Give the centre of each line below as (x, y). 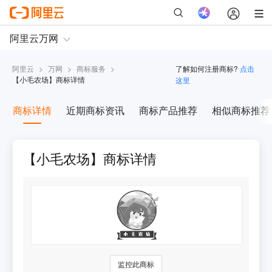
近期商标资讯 (95, 110)
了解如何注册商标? (206, 69)
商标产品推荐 (168, 110)
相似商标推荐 (241, 110)
